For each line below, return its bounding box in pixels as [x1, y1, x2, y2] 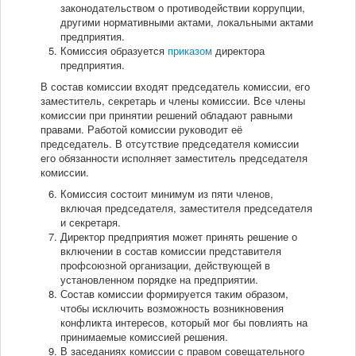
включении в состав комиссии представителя [60, 243, 281, 259]
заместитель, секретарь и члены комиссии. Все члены [41, 93, 305, 109]
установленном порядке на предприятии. [60, 272, 258, 288]
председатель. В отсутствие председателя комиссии [41, 136, 299, 152]
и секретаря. [60, 215, 121, 230]
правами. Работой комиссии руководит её [41, 122, 242, 137]
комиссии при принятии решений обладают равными [41, 107, 292, 123]
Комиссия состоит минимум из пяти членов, [60, 186, 273, 202]
